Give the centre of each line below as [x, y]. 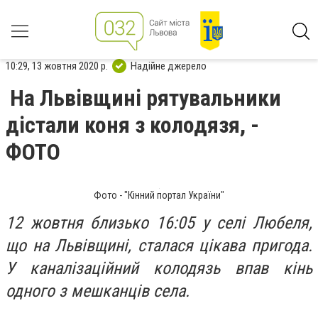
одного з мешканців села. [100, 291]
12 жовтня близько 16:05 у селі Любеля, [159, 223]
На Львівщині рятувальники [146, 98]
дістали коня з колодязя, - [132, 125]
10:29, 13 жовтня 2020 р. [57, 66]
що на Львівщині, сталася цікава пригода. [159, 246]
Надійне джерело [169, 66]
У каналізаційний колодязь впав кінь [159, 268]
